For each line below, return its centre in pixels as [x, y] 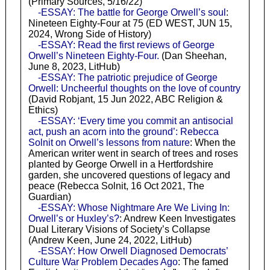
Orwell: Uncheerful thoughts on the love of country [134, 89]
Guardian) [49, 197]
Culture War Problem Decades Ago [103, 262]
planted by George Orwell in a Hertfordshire [121, 165]
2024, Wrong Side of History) [89, 34]
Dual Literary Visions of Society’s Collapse [119, 230]
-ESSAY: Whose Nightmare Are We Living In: [133, 208]
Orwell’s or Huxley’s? [74, 219]
